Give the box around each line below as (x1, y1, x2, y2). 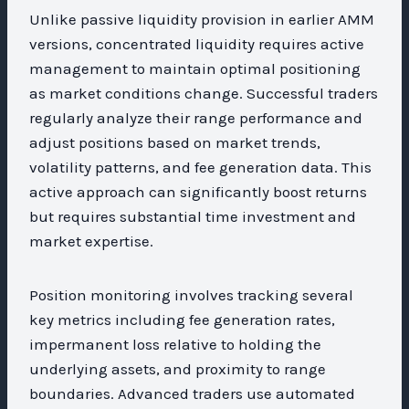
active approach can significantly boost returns (29, 182, 367, 201)
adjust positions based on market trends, (29, 132, 320, 152)
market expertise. (29, 231, 153, 250)
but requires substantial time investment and (29, 206, 356, 225)
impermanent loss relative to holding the (29, 334, 321, 353)
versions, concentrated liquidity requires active (29, 34, 364, 53)
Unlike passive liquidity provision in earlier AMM (29, 9, 374, 28)
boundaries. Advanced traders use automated (29, 383, 355, 403)
